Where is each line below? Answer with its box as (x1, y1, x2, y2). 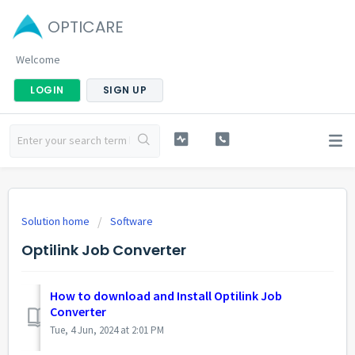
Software (110, 214, 153, 228)
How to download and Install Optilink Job (50, 288, 282, 304)
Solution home (21, 214, 92, 228)
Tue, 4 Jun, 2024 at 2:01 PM (50, 323, 164, 338)
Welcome (16, 52, 60, 67)
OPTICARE (48, 16, 124, 38)
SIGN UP (102, 83, 147, 97)
